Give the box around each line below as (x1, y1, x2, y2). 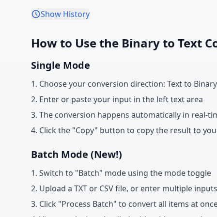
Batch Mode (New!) (31, 148, 122, 161)
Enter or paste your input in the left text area (39, 94, 203, 105)
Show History (41, 9, 90, 19)
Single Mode (31, 59, 90, 72)
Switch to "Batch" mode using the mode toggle (39, 168, 211, 178)
